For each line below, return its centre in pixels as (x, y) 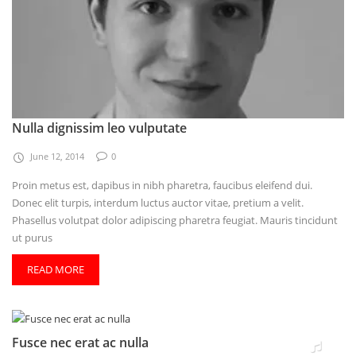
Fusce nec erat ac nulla (80, 342)
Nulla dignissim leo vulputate (99, 128)
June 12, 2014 (57, 156)
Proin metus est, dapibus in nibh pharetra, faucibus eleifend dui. (162, 185)
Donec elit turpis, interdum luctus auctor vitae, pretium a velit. (158, 202)
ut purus (32, 237)
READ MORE (56, 269)
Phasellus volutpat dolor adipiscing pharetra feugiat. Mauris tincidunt (175, 220)
